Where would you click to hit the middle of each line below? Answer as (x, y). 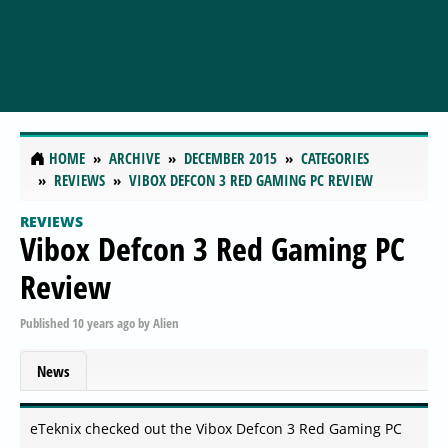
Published (46, 322)
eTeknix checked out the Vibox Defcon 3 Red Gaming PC (216, 429)
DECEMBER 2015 (230, 158)
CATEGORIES (335, 158)
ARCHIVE (134, 158)
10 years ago (103, 322)
